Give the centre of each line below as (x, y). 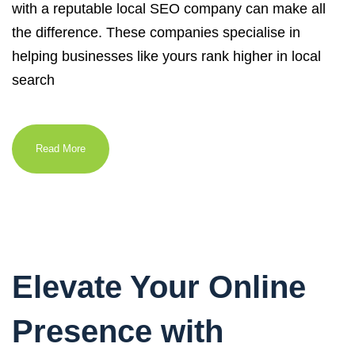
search (33, 80)
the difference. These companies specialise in (156, 32)
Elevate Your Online (159, 287)
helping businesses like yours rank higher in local (166, 56)
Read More (61, 149)
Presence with (118, 331)
